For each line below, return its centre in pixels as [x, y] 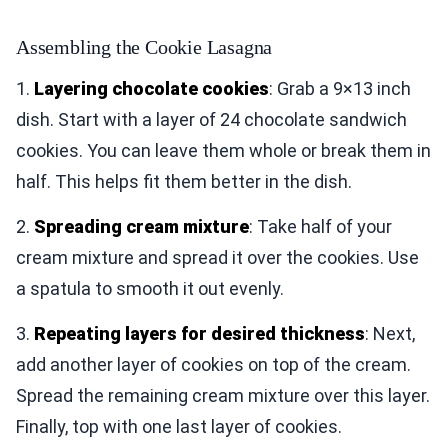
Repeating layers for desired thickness [199, 334]
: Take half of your [320, 227]
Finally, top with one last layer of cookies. [179, 427]
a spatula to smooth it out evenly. [150, 289]
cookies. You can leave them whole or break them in [223, 151]
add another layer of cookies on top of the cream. [213, 365]
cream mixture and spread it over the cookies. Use [217, 258]
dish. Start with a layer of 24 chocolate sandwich [211, 120]
